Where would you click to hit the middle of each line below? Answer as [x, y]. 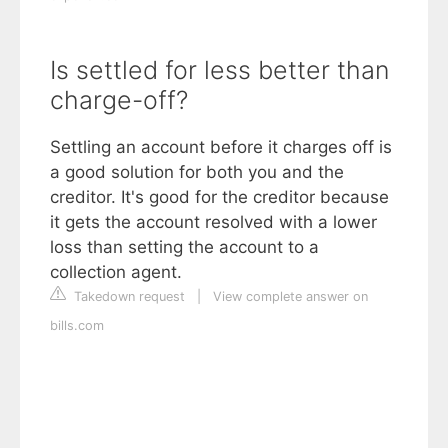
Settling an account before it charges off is [221, 147]
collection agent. [116, 272]
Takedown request [127, 297]
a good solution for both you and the [197, 172]
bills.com [77, 326]
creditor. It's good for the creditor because [219, 197]
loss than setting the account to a [184, 247]
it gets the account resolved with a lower [213, 222]
